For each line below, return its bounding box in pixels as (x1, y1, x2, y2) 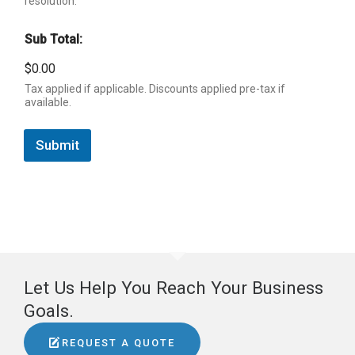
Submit (36, 137, 79, 153)
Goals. (24, 300, 74, 321)
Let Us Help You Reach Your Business (24, 277, 323, 298)
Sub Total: (25, 32, 82, 47)
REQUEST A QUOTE (62, 336, 175, 349)
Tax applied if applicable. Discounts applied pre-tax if (25, 82, 285, 95)
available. (25, 96, 71, 109)
